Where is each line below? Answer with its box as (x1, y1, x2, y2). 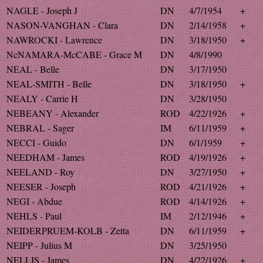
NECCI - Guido (6, 136, 66, 149)
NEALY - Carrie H (6, 92, 78, 104)
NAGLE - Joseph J (6, 4, 77, 16)
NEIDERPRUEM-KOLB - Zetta (6, 224, 129, 237)
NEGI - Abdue (6, 195, 62, 207)
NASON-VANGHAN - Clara (6, 19, 118, 31)
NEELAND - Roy (6, 166, 75, 178)
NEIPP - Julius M (6, 239, 72, 251)
